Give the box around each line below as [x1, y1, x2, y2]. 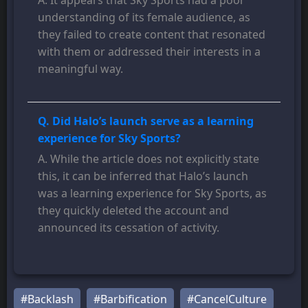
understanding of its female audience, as [38, 9, 250, 25]
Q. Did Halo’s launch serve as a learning [38, 113, 254, 129]
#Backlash [21, 291, 74, 307]
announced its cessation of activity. [38, 219, 219, 235]
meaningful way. [38, 60, 123, 76]
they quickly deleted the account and [38, 202, 229, 218]
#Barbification [93, 291, 167, 307]
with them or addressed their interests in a [38, 43, 261, 59]
